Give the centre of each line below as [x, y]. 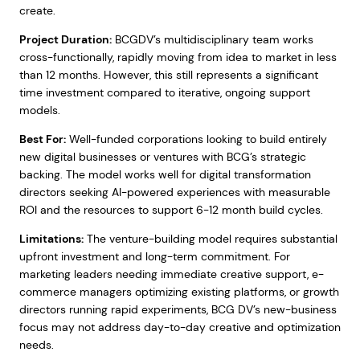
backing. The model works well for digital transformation [165, 174]
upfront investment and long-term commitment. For [154, 256]
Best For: [42, 139]
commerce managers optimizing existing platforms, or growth [179, 292]
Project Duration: [65, 39]
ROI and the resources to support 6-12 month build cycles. [171, 210]
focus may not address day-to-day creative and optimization [180, 327]
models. [39, 110]
